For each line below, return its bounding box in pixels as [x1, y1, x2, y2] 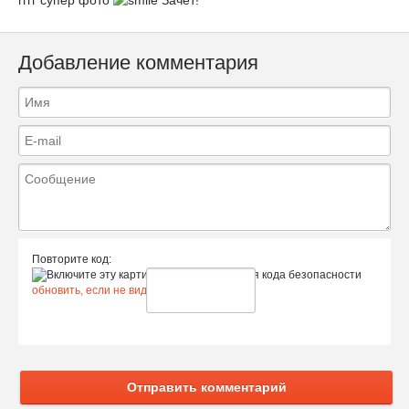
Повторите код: [32, 252, 111, 266]
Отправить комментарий [126, 379, 287, 394]
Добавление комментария [18, 50, 258, 74]
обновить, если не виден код [32, 283, 180, 297]
